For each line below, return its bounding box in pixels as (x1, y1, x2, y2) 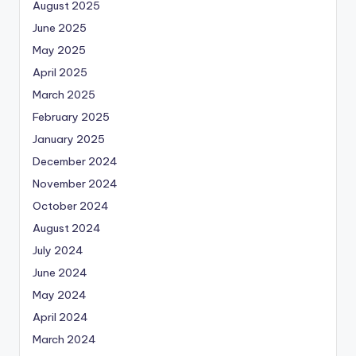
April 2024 (33, 310, 88, 325)
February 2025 (33, 110, 110, 125)
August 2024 (33, 221, 101, 236)
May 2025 (33, 43, 86, 58)
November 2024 (33, 176, 118, 192)
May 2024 (33, 288, 87, 303)
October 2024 (33, 199, 109, 214)
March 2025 (33, 87, 95, 103)
